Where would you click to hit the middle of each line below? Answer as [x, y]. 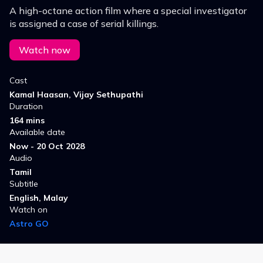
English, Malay [39, 198]
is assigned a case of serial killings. [84, 24]
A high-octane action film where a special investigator [128, 11]
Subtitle [24, 184]
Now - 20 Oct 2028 [47, 146]
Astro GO [29, 224]
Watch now [45, 50]
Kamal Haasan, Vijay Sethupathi [76, 95]
